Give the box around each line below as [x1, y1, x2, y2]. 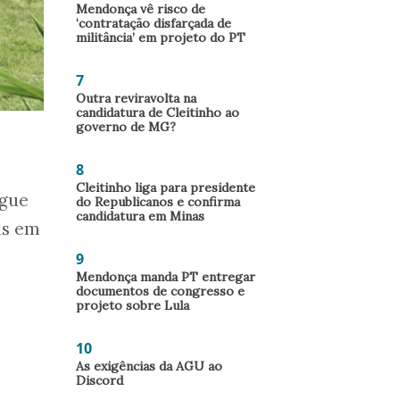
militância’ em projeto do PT [76, 29, 246, 46]
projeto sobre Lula [76, 297, 189, 313]
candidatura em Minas [76, 208, 204, 224]
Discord [76, 372, 123, 388]
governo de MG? [76, 119, 176, 135]
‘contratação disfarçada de [76, 15, 231, 31]
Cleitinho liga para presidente [76, 179, 255, 196]
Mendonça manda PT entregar [76, 269, 255, 285]
